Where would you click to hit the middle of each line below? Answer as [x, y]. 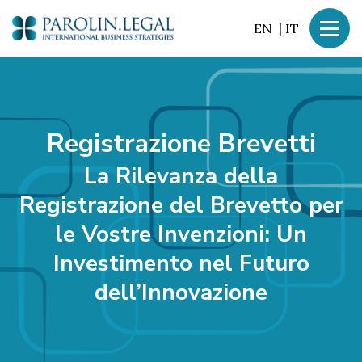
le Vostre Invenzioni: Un [181, 234]
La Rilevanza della [181, 176]
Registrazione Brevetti [181, 143]
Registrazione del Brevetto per [181, 205]
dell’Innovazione [181, 292]
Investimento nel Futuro [181, 263]
